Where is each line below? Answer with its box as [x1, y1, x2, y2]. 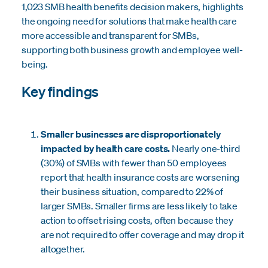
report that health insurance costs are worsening [41, 170, 240, 183]
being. [22, 57, 48, 70]
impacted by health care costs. [41, 142, 170, 154]
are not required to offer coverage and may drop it [41, 228, 244, 240]
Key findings [22, 82, 99, 100]
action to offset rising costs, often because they [41, 214, 234, 226]
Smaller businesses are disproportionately [41, 127, 221, 140]
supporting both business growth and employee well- [22, 43, 243, 56]
